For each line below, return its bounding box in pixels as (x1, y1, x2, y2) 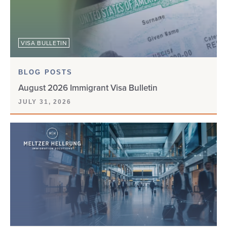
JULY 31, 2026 (18, 98, 71, 105)
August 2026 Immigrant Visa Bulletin (18, 82, 158, 94)
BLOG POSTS (18, 68, 72, 76)
